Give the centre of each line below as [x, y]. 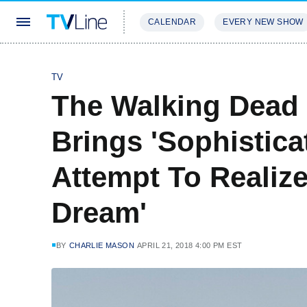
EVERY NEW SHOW [263, 22]
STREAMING [168, 63]
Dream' [99, 213]
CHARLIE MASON [102, 245]
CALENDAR [172, 22]
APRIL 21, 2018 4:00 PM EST [190, 245]
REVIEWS [235, 63]
